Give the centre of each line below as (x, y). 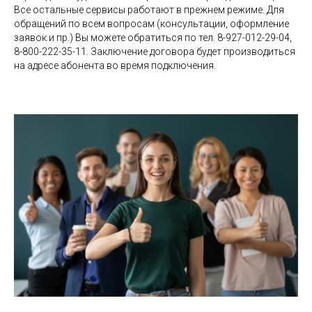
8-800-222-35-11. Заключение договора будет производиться (155, 51)
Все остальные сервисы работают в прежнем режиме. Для (149, 9)
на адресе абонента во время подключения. (115, 65)
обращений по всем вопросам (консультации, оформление (151, 23)
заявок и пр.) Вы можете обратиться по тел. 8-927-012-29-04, (153, 37)
